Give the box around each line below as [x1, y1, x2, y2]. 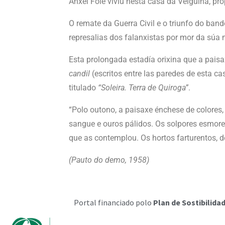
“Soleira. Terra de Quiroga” [98, 83, 188, 92]
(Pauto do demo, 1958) [69, 155, 149, 165]
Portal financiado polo [74, 197, 153, 207]
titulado [69, 83, 98, 92]
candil [69, 69, 90, 78]
